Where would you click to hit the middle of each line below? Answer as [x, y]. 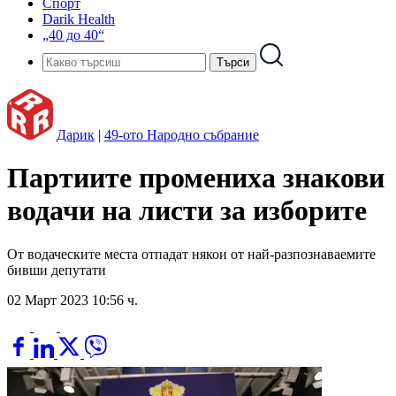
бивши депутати [57, 270]
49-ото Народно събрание [182, 135]
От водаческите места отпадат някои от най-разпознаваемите [191, 254]
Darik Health [79, 19]
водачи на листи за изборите [187, 211]
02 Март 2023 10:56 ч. [72, 300]
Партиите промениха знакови [196, 178]
